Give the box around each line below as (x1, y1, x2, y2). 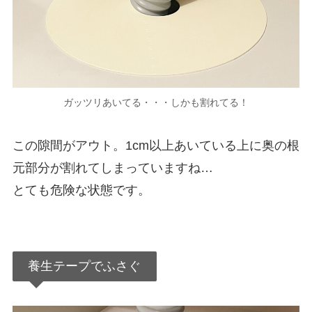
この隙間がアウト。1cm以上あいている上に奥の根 (12, 139, 299, 153)
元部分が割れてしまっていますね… (12, 161, 213, 175)
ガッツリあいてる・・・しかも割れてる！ (63, 97, 249, 109)
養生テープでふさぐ (28, 258, 141, 273)
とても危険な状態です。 (12, 183, 150, 198)
